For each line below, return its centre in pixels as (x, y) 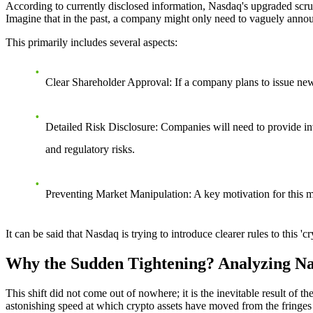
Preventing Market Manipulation (117, 194)
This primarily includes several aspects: (92, 42)
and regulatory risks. (90, 149)
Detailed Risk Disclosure (100, 126)
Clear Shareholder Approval (107, 82)
